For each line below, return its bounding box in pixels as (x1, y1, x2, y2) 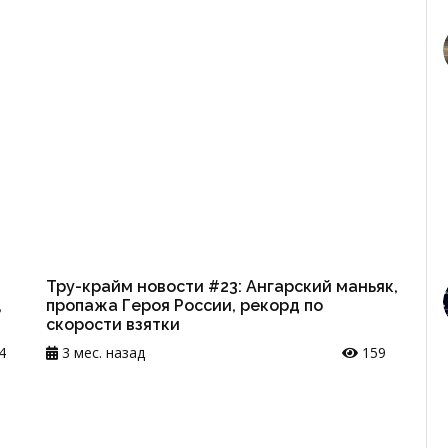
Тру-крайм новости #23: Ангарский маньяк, (46, 276, 398, 296)
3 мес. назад (58, 342, 145, 362)
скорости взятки (46, 314, 180, 334)
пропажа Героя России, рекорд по (46, 295, 323, 315)
